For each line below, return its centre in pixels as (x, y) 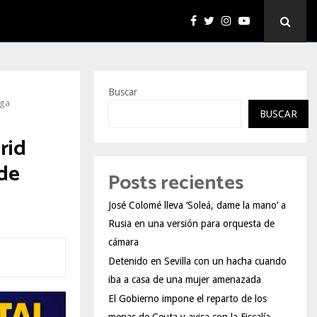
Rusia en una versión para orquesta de (191, 224)
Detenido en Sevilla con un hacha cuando (197, 261)
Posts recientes (176, 183)
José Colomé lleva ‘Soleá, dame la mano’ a (197, 205)
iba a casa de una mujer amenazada (185, 279)
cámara (123, 242)
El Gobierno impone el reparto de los (188, 299)
